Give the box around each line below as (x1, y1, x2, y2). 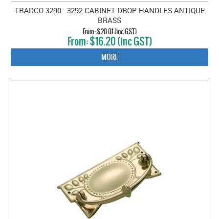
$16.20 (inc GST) (89, 34, 152, 49)
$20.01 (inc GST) (96, 27, 137, 37)
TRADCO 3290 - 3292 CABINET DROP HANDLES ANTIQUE (14, 5, 205, 16)
